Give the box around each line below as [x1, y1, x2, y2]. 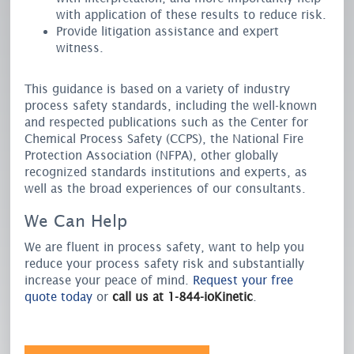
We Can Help [24, 212, 128, 231]
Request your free [193, 273, 294, 287]
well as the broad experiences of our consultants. [24, 182, 307, 195]
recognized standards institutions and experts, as [24, 165, 308, 179]
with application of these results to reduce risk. [56, 8, 327, 21]
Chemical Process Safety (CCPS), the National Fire [24, 132, 304, 145]
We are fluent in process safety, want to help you [24, 240, 305, 254]
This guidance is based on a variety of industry [24, 82, 291, 96]
